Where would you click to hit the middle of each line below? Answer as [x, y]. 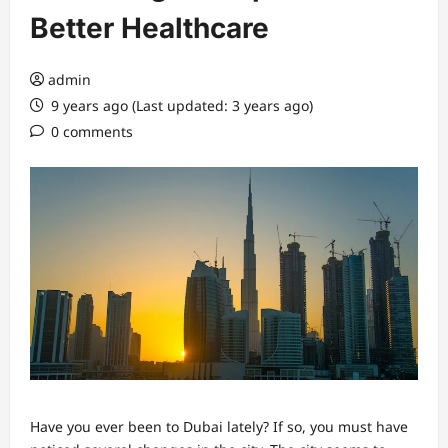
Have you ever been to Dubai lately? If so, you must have [219, 426]
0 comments [92, 131]
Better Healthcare [149, 28]
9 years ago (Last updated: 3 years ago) [180, 105]
